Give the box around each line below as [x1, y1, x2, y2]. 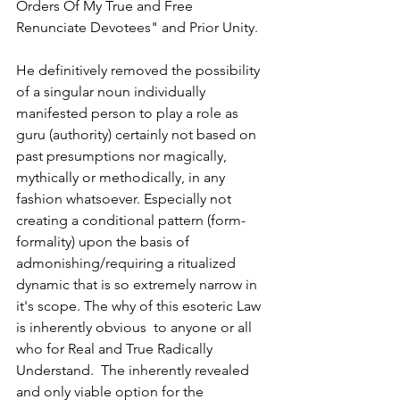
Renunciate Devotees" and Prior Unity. [16, 19, 258, 36]
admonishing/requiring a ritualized [16, 254, 239, 271]
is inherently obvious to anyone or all [16, 319, 255, 336]
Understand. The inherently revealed [16, 362, 253, 379]
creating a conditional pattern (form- [16, 212, 246, 229]
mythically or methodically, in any [16, 169, 229, 186]
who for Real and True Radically [16, 340, 216, 357]
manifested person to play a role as [16, 104, 242, 121]
